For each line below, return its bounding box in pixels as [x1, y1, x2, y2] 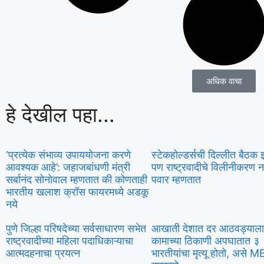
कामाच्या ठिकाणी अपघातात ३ [151, 234, 259, 247]
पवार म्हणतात [151, 173, 201, 186]
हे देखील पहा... [6, 101, 115, 127]
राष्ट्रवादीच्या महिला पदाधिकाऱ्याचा [6, 234, 133, 247]
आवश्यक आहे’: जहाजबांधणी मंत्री [6, 160, 130, 173]
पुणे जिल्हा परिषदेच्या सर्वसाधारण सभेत [6, 222, 146, 235]
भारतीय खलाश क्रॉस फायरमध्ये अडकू [6, 185, 148, 198]
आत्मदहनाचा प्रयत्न [6, 246, 80, 259]
